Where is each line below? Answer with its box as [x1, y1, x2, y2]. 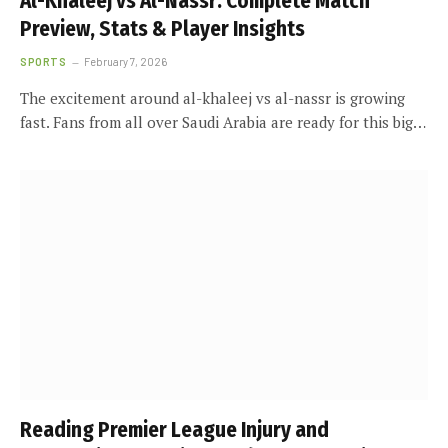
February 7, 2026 [84, 55, 168, 68]
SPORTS [20, 55, 67, 68]
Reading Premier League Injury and [20, 416, 329, 443]
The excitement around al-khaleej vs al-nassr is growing [20, 88, 405, 108]
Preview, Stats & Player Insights [20, 16, 305, 42]
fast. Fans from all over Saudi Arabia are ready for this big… [20, 112, 426, 132]
